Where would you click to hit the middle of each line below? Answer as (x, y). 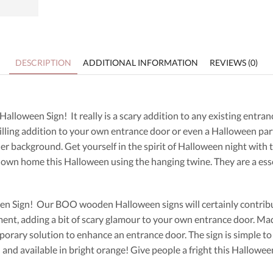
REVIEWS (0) (234, 63)
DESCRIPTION (43, 63)
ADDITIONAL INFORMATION (140, 63)
